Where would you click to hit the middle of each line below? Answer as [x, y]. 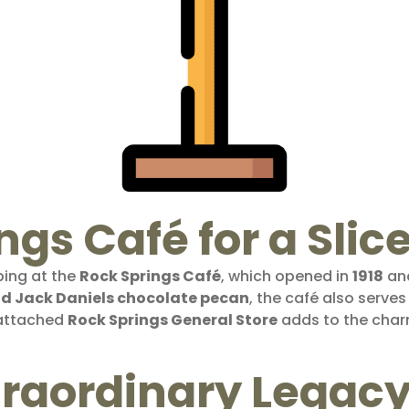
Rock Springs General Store [173, 320]
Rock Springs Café [150, 276]
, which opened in [287, 276]
